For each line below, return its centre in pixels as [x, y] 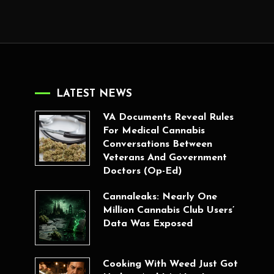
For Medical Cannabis [154, 131]
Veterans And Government [165, 158]
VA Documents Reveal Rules [168, 117]
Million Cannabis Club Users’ [168, 210]
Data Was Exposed [147, 224]
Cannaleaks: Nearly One [160, 197]
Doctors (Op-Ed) [142, 171]
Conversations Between [157, 144]
